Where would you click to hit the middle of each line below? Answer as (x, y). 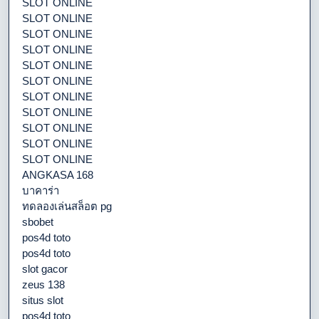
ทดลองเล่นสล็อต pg (67, 206)
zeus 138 (43, 284)
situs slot (43, 300)
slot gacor (45, 268)
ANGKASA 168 (58, 174)
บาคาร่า (41, 190)
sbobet (38, 221)
